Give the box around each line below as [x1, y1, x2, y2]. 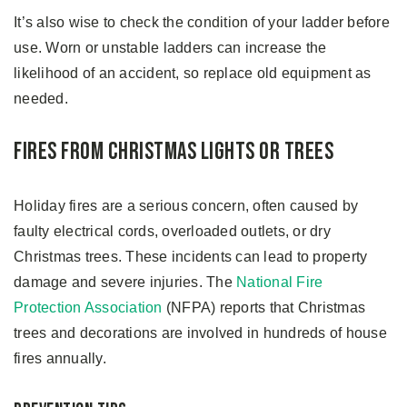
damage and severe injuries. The [14, 273, 236, 290]
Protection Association [14, 299, 163, 315]
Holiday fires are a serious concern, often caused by [14, 197, 358, 213]
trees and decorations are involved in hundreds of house [14, 324, 387, 341]
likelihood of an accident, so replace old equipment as [14, 65, 372, 81]
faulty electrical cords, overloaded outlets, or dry [14, 223, 331, 239]
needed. [14, 90, 68, 106]
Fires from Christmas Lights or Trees [14, 137, 333, 166]
